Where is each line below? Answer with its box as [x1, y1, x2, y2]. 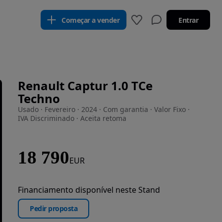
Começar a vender [61, 15, 119, 25]
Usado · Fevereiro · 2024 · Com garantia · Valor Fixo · [18, 105, 190, 114]
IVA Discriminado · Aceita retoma [18, 113, 126, 123]
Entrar [178, 15, 198, 25]
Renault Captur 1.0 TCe [18, 77, 153, 94]
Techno [18, 90, 60, 107]
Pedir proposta [30, 204, 77, 214]
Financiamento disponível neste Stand [18, 184, 160, 195]
